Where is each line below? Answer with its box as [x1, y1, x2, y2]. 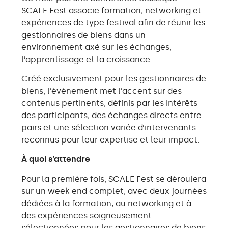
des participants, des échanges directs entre [21, 110, 202, 121]
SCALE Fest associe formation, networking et [21, 5, 202, 15]
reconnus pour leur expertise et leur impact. [21, 135, 199, 145]
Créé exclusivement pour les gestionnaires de [21, 74, 206, 84]
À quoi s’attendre [21, 154, 90, 164]
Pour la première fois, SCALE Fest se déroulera [21, 174, 206, 184]
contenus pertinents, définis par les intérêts [21, 98, 197, 108]
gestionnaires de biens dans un [21, 30, 146, 40]
